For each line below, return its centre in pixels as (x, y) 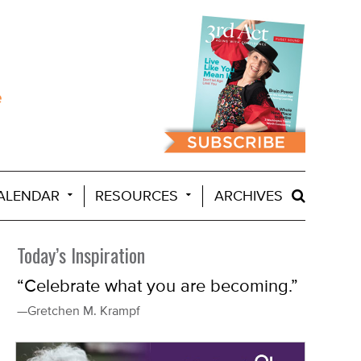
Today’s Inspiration (81, 255)
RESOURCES (137, 196)
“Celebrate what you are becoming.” (157, 286)
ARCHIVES (251, 196)
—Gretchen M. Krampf (78, 311)
